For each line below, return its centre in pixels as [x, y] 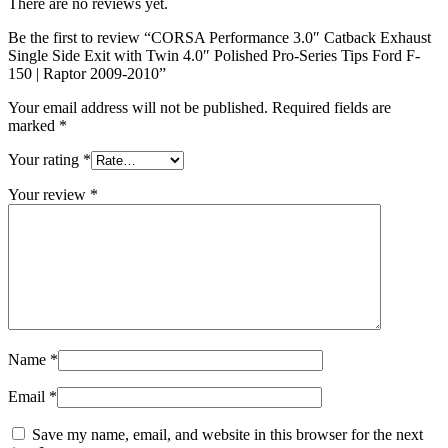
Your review [49, 194]
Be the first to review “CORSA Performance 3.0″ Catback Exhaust [219, 37]
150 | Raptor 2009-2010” [87, 73]
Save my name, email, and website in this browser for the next [227, 434]
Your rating [45, 159]
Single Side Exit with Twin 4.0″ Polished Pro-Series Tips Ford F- [214, 55]
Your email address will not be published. [138, 107]
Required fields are [331, 107]
